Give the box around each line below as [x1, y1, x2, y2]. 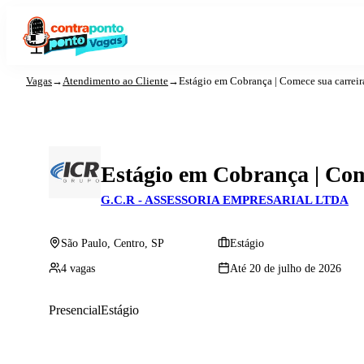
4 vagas [61, 262, 95, 275]
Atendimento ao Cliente [63, 75, 168, 87]
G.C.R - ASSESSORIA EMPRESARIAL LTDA [101, 193, 349, 206]
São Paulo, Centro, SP [61, 237, 164, 250]
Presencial [49, 302, 101, 317]
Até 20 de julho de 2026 [230, 262, 341, 275]
